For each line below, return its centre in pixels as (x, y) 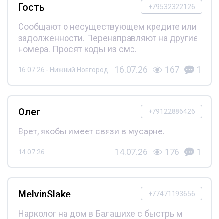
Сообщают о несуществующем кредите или (107, 27)
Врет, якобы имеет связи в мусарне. (91, 131)
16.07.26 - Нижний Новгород (63, 70)
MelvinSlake (44, 194)
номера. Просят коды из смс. (77, 49)
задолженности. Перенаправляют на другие (108, 38)
